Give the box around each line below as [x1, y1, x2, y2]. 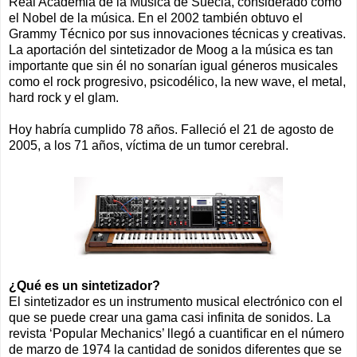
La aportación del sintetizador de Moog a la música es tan [9, 42, 333, 57]
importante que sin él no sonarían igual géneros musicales [9, 58, 338, 73]
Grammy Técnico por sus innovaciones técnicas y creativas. [9, 26, 346, 41]
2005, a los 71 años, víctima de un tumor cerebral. [9, 138, 288, 152]
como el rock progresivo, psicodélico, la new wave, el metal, [9, 74, 346, 88]
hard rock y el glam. [9, 90, 119, 104]
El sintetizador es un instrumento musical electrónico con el [9, 294, 343, 308]
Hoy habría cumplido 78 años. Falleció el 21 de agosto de [9, 122, 334, 136]
